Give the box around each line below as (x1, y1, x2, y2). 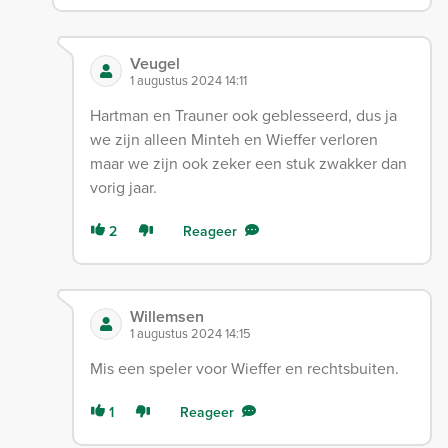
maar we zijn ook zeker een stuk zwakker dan (89, 152, 407, 176)
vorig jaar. (89, 176, 157, 200)
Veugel (129, 52, 180, 76)
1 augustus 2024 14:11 (129, 71, 247, 91)
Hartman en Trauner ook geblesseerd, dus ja (89, 104, 397, 128)
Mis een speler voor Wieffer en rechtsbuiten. (89, 357, 399, 381)
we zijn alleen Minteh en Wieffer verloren (89, 128, 378, 152)
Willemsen (129, 305, 204, 329)
